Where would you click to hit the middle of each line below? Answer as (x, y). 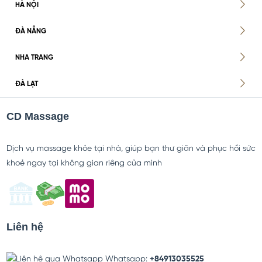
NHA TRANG (34, 57)
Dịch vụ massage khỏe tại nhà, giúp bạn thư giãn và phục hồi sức (131, 149)
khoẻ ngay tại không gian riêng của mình (84, 163)
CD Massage (37, 116)
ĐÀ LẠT (26, 84)
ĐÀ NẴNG (30, 31)
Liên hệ (25, 227)
